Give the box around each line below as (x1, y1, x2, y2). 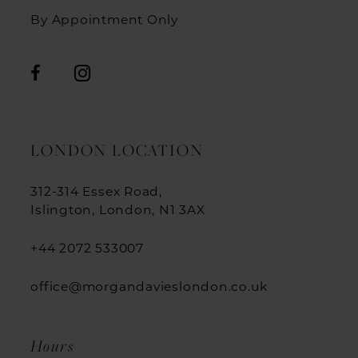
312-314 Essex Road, (30, 183, 162, 200)
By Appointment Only (30, 10, 178, 27)
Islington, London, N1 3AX (30, 201, 205, 218)
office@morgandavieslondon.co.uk (30, 278, 268, 295)
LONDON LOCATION (30, 138, 204, 161)
